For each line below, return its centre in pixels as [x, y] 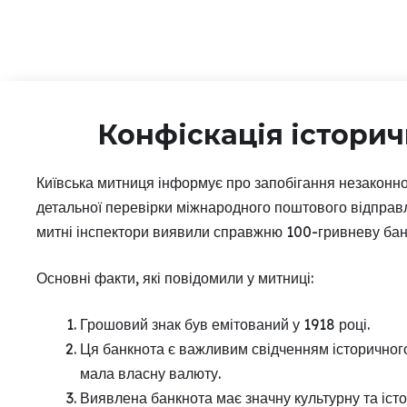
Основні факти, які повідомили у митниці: [175, 278]
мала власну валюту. [150, 373]
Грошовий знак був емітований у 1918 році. [225, 324]
